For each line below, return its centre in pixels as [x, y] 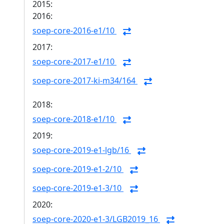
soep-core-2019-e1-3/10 [78, 188]
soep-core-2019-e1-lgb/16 [82, 150]
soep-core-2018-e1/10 [74, 119]
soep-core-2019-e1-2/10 [78, 169]
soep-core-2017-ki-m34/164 [85, 81]
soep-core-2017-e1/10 [74, 62]
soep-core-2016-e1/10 [74, 31]
